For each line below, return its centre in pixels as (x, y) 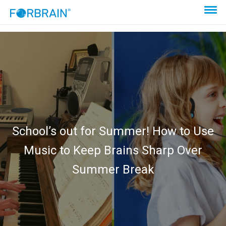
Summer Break (113, 169)
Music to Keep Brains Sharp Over (113, 150)
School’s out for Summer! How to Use (113, 131)
